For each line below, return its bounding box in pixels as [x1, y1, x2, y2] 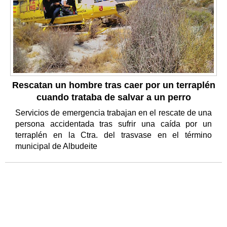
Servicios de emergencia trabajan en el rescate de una [15, 108, 212, 117]
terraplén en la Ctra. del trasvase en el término [15, 130, 212, 139]
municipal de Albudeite [15, 141, 99, 150]
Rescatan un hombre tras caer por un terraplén [12, 80, 215, 90]
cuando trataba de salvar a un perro [36, 92, 191, 102]
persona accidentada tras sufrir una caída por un [15, 119, 212, 128]
